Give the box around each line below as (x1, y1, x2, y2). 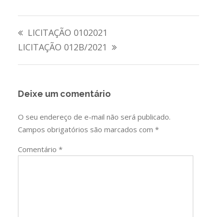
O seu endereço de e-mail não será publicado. (18, 112, 171, 122)
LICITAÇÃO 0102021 (28, 26, 108, 38)
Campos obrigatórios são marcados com (18, 124, 155, 134)
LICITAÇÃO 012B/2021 (18, 41, 108, 53)
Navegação (17, 17, 72, 30)
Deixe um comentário (18, 89, 111, 99)
